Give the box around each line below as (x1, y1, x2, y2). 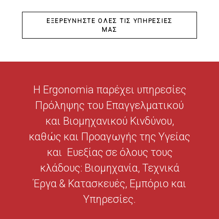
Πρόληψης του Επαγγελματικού (35, 99, 184, 112)
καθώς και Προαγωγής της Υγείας (29, 131, 190, 143)
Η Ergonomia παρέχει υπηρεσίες (33, 84, 186, 96)
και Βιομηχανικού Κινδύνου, (45, 115, 174, 128)
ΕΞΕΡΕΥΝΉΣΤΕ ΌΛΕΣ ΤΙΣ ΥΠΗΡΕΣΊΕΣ (46, 17, 173, 24)
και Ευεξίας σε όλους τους (46, 146, 173, 159)
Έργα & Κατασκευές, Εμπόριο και (33, 177, 186, 190)
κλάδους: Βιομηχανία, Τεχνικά (40, 162, 179, 175)
